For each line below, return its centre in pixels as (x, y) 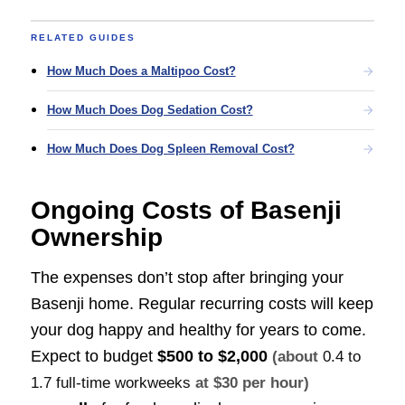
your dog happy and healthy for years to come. (198, 330)
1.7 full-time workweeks (110, 383)
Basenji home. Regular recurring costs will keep (202, 304)
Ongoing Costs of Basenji (186, 210)
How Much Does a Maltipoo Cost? (141, 71)
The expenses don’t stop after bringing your (187, 278)
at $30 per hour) (250, 383)
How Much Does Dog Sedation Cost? (150, 109)
